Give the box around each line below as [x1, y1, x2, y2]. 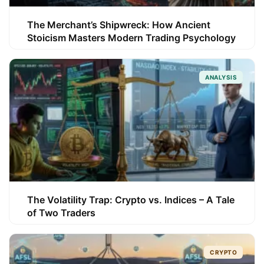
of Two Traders [27, 207, 95, 219]
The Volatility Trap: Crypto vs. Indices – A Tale [27, 194, 235, 206]
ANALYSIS [205, 74, 237, 81]
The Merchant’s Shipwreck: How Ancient [27, 19, 210, 31]
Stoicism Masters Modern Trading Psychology [27, 32, 236, 44]
